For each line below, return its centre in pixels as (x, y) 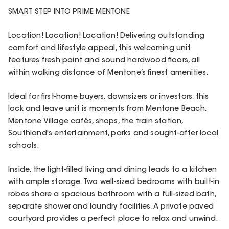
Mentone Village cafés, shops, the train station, (96, 122)
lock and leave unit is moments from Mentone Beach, (107, 110)
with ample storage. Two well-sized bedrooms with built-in (114, 183)
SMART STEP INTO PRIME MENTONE (69, 12)
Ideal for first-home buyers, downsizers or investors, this (109, 97)
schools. (24, 146)
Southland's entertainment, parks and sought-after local (113, 134)
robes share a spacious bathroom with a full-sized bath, (112, 195)
